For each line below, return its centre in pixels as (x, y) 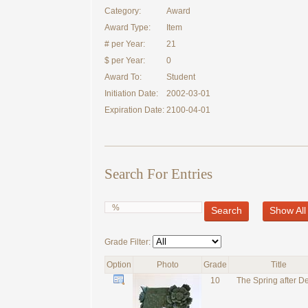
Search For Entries (158, 174)
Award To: (123, 77)
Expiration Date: (134, 110)
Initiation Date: (131, 93)
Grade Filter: (129, 242)
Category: (123, 11)
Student (181, 77)
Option (119, 265)
